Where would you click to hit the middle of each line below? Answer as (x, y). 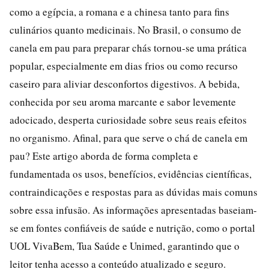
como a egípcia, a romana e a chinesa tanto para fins (119, 11)
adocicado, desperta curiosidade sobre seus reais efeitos (128, 119)
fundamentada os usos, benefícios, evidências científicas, (131, 174)
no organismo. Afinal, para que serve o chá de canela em (128, 138)
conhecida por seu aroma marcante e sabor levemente (123, 101)
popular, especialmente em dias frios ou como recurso (124, 65)
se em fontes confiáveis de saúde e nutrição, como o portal (132, 228)
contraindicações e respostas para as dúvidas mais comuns (134, 192)
